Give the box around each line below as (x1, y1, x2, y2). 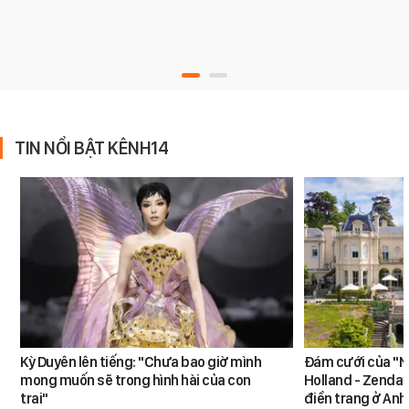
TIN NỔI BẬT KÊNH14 (15, 137, 168, 160)
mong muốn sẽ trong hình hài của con (20, 371, 251, 389)
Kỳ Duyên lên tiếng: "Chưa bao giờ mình (20, 352, 262, 371)
